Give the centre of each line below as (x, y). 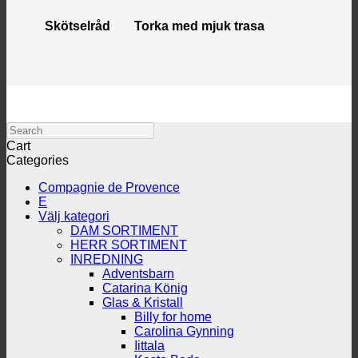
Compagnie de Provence (109, 187)
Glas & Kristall (143, 302)
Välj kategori (74, 216)
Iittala (149, 345)
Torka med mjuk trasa (199, 26)
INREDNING (107, 259)
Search (26, 128)
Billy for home (173, 316)
